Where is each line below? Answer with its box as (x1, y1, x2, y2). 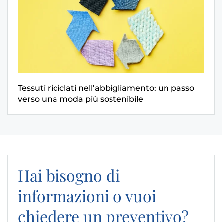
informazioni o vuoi (18, 185, 156, 206)
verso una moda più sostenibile (18, 94, 143, 104)
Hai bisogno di (18, 165, 120, 186)
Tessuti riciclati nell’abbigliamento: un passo (18, 83, 194, 93)
